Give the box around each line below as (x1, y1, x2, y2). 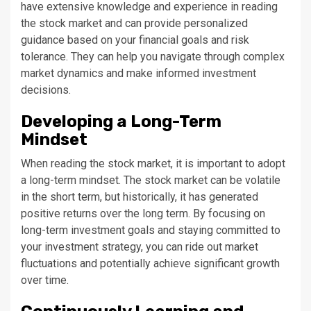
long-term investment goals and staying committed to (21, 224, 280, 237)
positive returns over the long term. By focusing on (21, 207, 265, 220)
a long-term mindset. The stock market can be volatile (21, 174, 280, 187)
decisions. (21, 83, 71, 96)
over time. (21, 274, 69, 287)
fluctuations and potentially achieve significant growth (21, 257, 280, 270)
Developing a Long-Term (21, 112, 221, 131)
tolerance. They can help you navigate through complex (21, 50, 285, 63)
